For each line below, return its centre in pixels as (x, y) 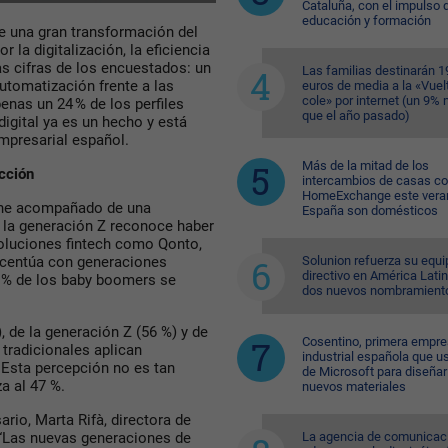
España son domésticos (369, 210)
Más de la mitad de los (365, 165)
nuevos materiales (353, 386)
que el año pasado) (355, 115)
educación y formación (366, 20)
